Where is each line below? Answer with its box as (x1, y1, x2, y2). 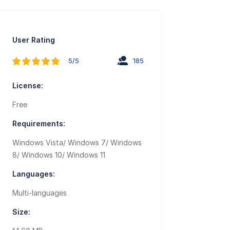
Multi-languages (12, 188, 67, 198)
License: (12, 81, 44, 90)
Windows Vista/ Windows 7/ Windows (12, 138, 142, 147)
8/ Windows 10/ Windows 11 (12, 150, 106, 160)
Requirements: (12, 119, 66, 128)
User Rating (12, 35, 55, 45)
